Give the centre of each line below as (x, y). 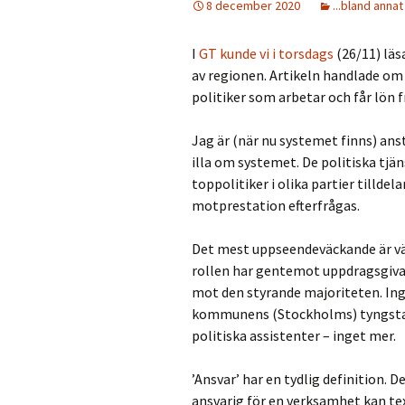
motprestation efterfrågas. (276, 205)
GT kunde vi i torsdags (266, 53)
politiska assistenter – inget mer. (294, 335)
